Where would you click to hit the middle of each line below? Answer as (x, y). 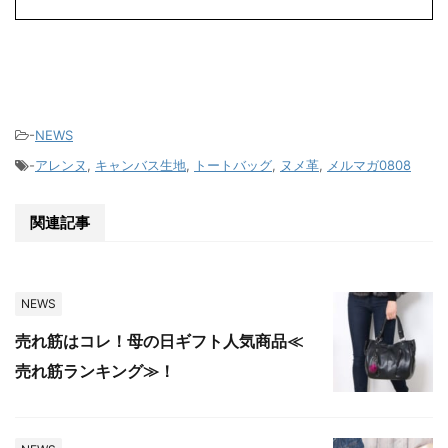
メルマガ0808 (369, 164)
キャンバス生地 (140, 164)
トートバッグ (233, 164)
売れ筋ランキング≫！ (95, 370)
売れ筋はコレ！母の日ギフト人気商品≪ (159, 340)
